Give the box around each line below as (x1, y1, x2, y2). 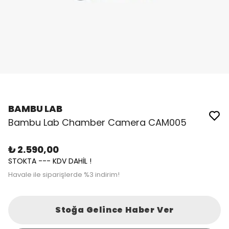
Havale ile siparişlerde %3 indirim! (8, 170, 120, 179)
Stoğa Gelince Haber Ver (55, 204, 174, 216)
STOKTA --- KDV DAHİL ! (8, 156, 91, 166)
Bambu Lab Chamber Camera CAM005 (8, 116, 187, 129)
